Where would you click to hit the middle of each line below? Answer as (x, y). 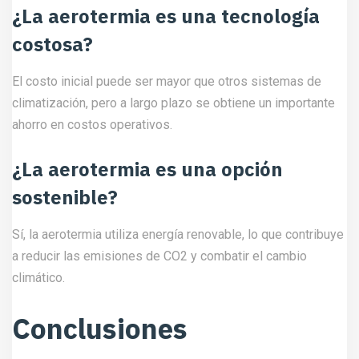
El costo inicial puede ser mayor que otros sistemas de (167, 82)
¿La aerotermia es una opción (147, 169)
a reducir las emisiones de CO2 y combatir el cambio (159, 256)
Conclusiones (100, 329)
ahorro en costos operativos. (92, 125)
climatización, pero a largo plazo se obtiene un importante (173, 103)
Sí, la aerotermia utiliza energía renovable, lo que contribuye (178, 235)
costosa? (52, 44)
